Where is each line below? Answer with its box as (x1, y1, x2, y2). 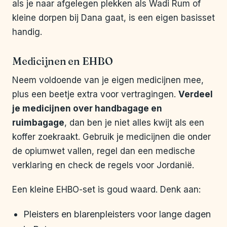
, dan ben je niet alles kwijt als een (64, 118, 204, 128)
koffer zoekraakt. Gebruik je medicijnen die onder (12, 132, 211, 142)
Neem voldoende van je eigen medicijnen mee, (12, 75, 204, 86)
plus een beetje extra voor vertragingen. (12, 89, 178, 100)
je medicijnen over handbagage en (12, 103, 162, 114)
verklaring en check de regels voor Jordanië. (12, 160, 194, 171)
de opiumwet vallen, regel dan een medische (12, 146, 195, 157)
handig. (12, 27, 42, 37)
